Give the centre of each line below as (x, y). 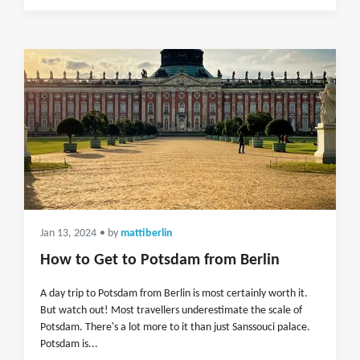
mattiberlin (147, 233)
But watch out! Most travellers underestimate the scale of (171, 311)
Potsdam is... (69, 344)
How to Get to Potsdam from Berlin (160, 260)
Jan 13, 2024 (68, 233)
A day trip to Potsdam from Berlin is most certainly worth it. (174, 294)
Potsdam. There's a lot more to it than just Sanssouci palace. (175, 327)
